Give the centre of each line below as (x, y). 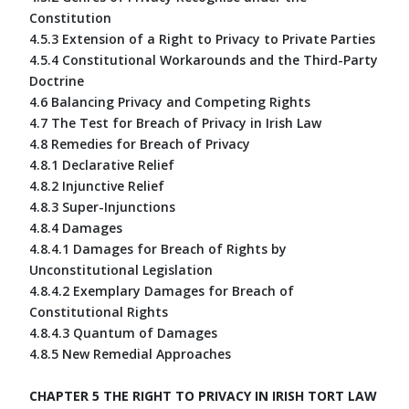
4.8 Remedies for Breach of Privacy (140, 143)
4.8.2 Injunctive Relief (97, 185)
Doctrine (57, 80)
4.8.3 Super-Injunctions (102, 206)
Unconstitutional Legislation (121, 269)
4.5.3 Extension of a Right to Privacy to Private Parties (202, 38)
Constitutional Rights (99, 311)
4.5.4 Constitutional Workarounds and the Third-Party (204, 59)
